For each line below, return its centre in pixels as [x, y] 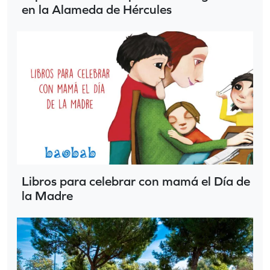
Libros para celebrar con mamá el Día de [136, 181]
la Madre [47, 195]
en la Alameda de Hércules [97, 10]
